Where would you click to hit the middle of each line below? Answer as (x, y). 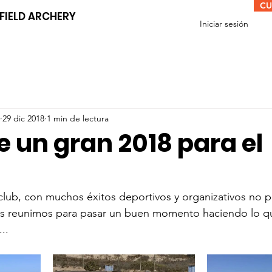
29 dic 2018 (23, 118)
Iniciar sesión (224, 24)
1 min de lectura (78, 118)
